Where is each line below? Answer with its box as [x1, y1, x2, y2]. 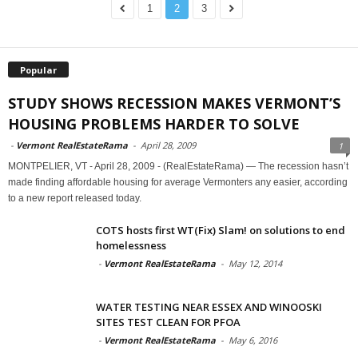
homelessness [96, 237, 166, 253]
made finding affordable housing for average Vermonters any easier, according [8, 176, 348, 188]
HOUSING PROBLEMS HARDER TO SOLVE [8, 113, 300, 133]
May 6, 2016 [229, 333, 277, 346]
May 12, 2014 [229, 257, 282, 269]
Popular [20, 63, 57, 76]
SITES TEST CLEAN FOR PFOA [96, 314, 241, 329]
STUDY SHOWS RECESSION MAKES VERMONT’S [8, 93, 340, 113]
